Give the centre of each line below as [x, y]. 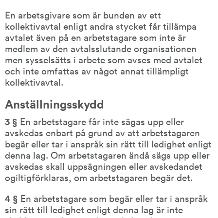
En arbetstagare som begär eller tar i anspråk [113, 198]
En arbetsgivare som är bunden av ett [83, 14]
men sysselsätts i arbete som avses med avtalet [104, 59]
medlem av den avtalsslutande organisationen [101, 48]
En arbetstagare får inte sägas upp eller [102, 121]
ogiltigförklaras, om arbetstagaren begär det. [99, 177]
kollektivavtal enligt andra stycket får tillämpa [101, 26]
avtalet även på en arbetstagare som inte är [95, 37]
